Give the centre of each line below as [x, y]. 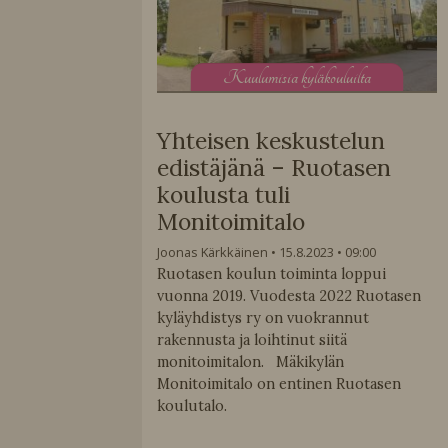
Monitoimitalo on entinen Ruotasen [278, 383]
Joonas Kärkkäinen [212, 251]
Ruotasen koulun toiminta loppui [271, 273]
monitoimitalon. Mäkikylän [250, 361]
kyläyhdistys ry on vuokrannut [262, 317]
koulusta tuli [223, 194]
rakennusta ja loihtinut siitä [251, 339]
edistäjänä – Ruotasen [273, 167]
